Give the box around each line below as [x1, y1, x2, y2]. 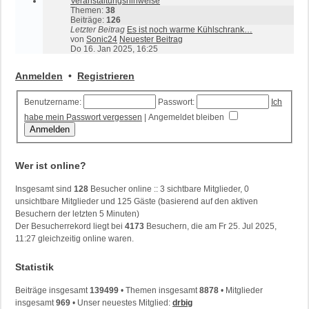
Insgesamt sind [15, 183, 74, 194]
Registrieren [77, 70, 134, 81]
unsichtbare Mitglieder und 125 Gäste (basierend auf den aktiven [15, 196, 258, 206]
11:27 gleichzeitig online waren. [15, 233, 134, 243]
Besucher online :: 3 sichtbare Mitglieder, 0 [88, 183, 249, 194]
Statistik [15, 261, 54, 272]
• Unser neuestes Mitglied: [70, 297, 172, 308]
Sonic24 [86, 34, 117, 44]
